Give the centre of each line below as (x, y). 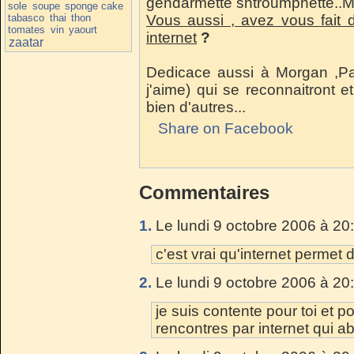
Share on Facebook (226, 128)
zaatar (26, 42)
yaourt (83, 29)
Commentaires (204, 192)
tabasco (26, 17)
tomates (27, 29)
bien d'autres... (196, 107)
